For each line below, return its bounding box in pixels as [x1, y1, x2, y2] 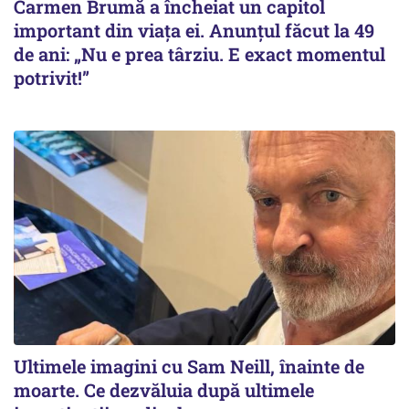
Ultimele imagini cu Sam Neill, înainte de [14, 354, 364, 379]
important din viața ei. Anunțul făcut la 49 [14, 18, 374, 43]
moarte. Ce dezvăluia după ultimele [14, 378, 314, 403]
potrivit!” [14, 66, 89, 90]
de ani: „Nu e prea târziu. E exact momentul [14, 42, 385, 67]
